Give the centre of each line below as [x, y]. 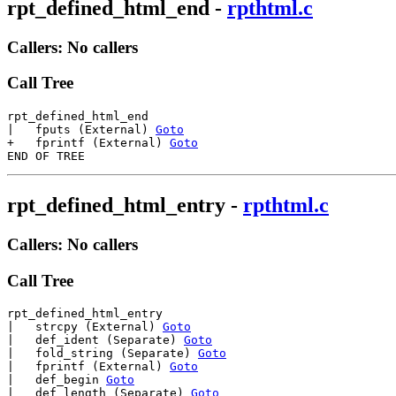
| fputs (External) [81, 129]
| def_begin [57, 380]
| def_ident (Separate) [95, 340]
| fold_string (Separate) [103, 354]
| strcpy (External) [85, 327]
